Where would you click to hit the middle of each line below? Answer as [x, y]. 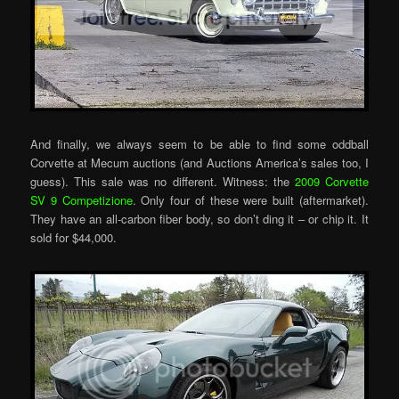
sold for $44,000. [74, 238]
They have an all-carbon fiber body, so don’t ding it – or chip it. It [199, 219]
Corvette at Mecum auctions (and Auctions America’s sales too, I [199, 163]
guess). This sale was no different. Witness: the [163, 182]
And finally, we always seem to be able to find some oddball [199, 144]
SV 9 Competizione [81, 200]
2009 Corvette [331, 182]
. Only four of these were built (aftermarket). [250, 200]
